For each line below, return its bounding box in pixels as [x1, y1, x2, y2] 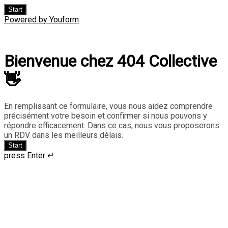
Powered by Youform [4, 15, 79, 24]
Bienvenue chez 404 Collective [4, 51, 217, 71]
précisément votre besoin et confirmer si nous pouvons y [4, 110, 207, 121]
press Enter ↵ [4, 150, 54, 160]
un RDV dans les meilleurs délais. [4, 130, 123, 140]
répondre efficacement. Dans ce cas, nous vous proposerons [4, 120, 219, 130]
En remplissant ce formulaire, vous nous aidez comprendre [4, 101, 213, 111]
